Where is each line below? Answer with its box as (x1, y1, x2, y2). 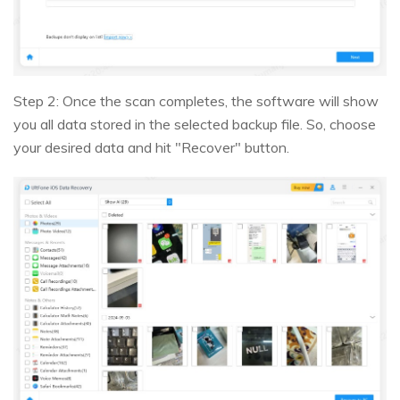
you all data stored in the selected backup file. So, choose (13, 114, 376, 133)
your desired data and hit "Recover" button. (13, 137, 289, 156)
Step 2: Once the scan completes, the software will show (13, 91, 379, 110)
